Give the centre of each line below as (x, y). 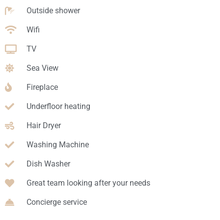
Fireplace (42, 87)
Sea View (42, 68)
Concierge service (56, 202)
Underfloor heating (58, 106)
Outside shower (53, 10)
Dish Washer (48, 164)
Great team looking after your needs (88, 183)
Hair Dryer (43, 125)
